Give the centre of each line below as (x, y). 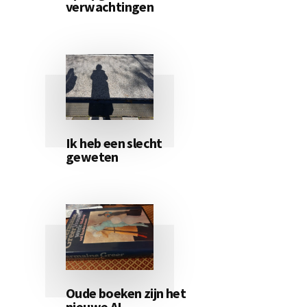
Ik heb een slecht (114, 143)
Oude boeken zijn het (126, 293)
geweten (92, 156)
